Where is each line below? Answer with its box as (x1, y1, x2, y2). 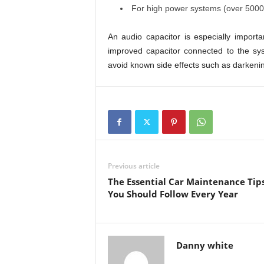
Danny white (176, 239, 233, 251)
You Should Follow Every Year (107, 188, 238, 200)
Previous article (107, 161, 160, 171)
